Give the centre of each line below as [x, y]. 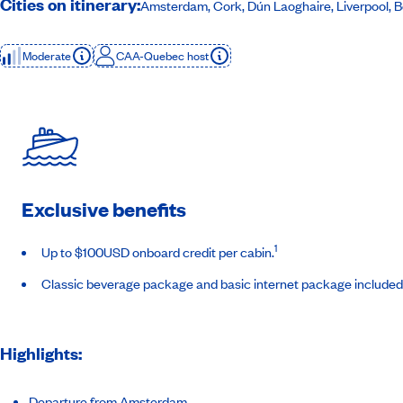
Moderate [47, 56]
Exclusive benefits [104, 209]
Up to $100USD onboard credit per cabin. [158, 252]
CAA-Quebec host [162, 56]
